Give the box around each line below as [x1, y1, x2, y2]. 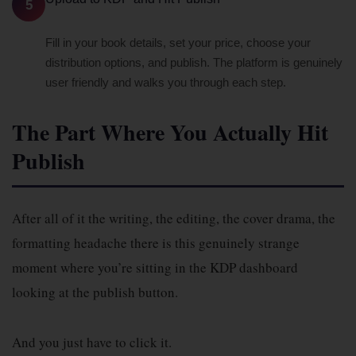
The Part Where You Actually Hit [12, 116, 328, 149]
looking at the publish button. [12, 283, 178, 301]
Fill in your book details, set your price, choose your [45, 36, 311, 49]
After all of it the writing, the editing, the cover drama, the [12, 209, 335, 227]
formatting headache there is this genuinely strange [12, 234, 300, 252]
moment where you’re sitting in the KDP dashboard [12, 258, 298, 277]
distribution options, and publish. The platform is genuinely [45, 56, 342, 69]
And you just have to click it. [12, 333, 172, 351]
